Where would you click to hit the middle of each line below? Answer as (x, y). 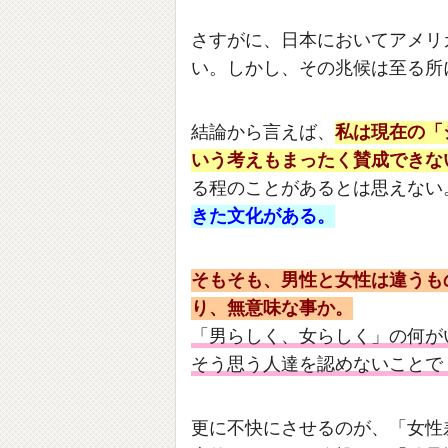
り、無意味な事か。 (272, 309)
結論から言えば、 (263, 133)
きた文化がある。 (263, 217)
